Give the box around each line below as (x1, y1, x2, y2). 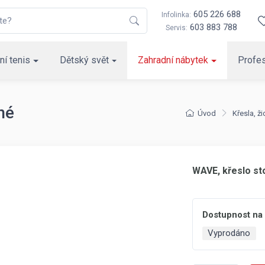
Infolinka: (161, 11, 191, 19)
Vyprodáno (208, 228, 251, 238)
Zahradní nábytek (138, 54, 209, 66)
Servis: (165, 24, 188, 32)
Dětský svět (59, 54, 109, 66)
